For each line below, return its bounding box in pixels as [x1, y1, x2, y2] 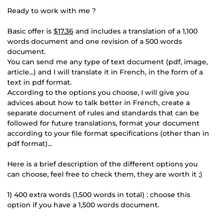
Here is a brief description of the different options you [7, 159, 198, 168]
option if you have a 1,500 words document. [7, 200, 159, 209]
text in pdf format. [7, 77, 72, 87]
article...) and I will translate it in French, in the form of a [7, 67, 203, 76]
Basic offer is [7, 26, 54, 36]
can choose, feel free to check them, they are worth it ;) [7, 169, 202, 179]
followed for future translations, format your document [7, 118, 200, 127]
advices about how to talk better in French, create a [7, 98, 190, 107]
